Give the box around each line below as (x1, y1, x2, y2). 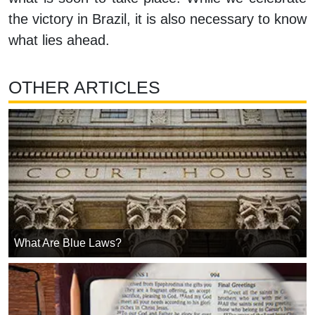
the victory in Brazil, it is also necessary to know (8, 11, 307, 27)
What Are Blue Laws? (14, 237, 122, 250)
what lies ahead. (8, 32, 110, 49)
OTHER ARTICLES (8, 77, 160, 98)
